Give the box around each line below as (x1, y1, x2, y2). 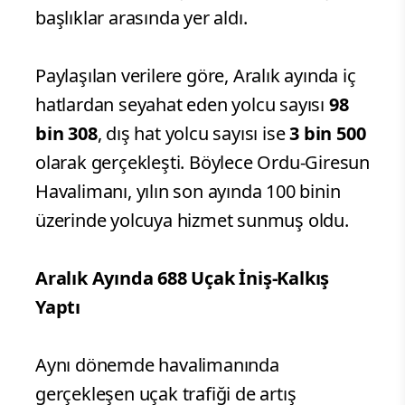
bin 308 (35, 120, 98, 146)
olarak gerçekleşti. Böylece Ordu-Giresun (35, 149, 370, 174)
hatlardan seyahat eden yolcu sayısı (35, 91, 329, 117)
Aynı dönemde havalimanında (35, 352, 279, 377)
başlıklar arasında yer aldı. (35, 5, 248, 30)
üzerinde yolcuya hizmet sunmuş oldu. (35, 207, 349, 232)
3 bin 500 (289, 120, 366, 146)
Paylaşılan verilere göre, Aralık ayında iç (35, 62, 356, 88)
